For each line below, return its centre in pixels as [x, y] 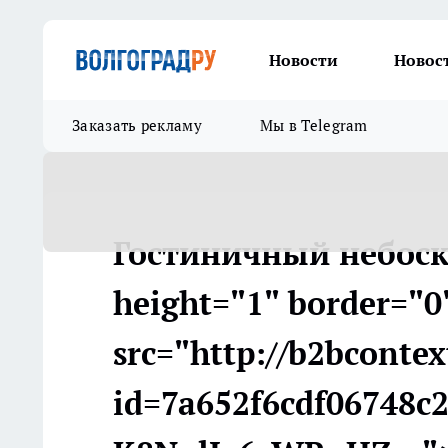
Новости [303, 60]
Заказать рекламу [137, 125]
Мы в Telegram [313, 125]
